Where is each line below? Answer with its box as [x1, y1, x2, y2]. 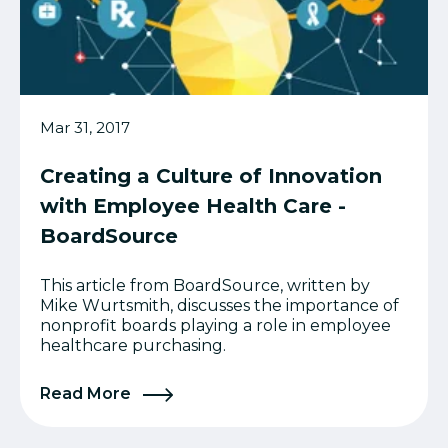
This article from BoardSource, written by [40, 275, 370, 295]
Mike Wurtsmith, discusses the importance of [40, 295, 399, 315]
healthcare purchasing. [40, 335, 226, 355]
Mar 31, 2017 [40, 117, 130, 137]
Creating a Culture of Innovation [40, 163, 382, 188]
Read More [40, 383, 135, 403]
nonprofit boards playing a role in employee [40, 315, 391, 335]
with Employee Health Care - [40, 193, 346, 218]
